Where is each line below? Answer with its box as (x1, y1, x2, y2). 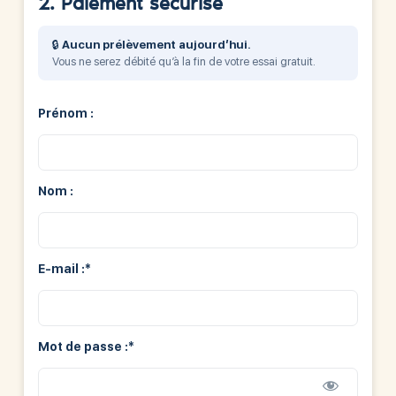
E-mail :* (37, 261, 91, 276)
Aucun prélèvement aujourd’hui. (61, 37, 251, 51)
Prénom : (37, 105, 94, 120)
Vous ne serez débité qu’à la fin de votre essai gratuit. (51, 54, 316, 68)
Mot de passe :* (37, 339, 134, 354)
